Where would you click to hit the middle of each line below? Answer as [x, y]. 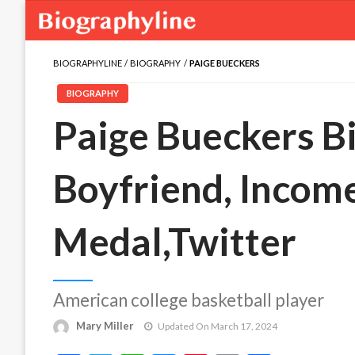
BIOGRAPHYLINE [88, 63]
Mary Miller [106, 326]
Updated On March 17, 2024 [218, 326]
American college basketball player [189, 300]
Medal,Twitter [175, 241]
